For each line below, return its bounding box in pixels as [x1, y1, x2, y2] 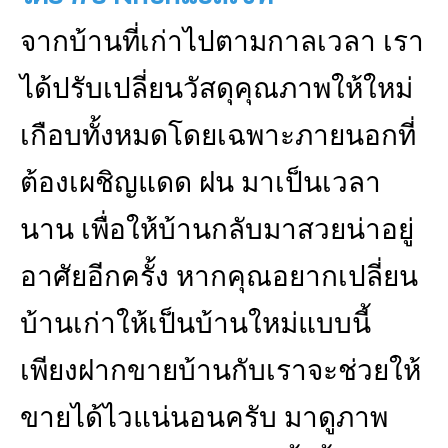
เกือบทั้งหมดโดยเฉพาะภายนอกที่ [20, 120, 416, 151]
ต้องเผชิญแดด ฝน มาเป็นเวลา [20, 167, 381, 198]
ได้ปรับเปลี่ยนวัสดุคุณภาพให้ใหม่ [20, 73, 413, 104]
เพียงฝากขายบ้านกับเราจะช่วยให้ [20, 355, 421, 386]
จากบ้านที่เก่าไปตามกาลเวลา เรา [20, 26, 424, 57]
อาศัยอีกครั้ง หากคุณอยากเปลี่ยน [20, 261, 418, 292]
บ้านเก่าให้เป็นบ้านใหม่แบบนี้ [20, 308, 371, 339]
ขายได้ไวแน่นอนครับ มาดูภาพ [20, 402, 388, 433]
